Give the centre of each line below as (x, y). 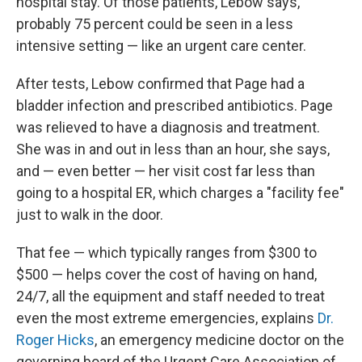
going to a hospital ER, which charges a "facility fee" (180, 193)
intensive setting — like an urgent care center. (161, 46)
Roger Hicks (55, 340)
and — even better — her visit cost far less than (166, 171)
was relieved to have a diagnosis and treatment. (168, 127)
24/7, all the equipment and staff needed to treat (170, 296)
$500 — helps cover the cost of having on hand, (166, 274)
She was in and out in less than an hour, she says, (173, 149)
